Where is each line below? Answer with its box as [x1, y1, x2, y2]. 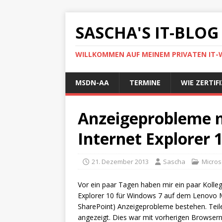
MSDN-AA [75, 78, 109, 87]
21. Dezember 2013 [92, 157, 149, 166]
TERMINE [129, 78, 161, 87]
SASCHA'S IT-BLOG [75, 22, 219, 43]
